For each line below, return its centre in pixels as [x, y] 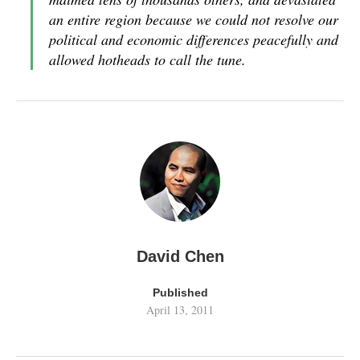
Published [180, 292]
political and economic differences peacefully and [194, 39]
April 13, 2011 [180, 310]
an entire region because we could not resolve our [194, 19]
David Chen [180, 256]
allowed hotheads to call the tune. [147, 59]
